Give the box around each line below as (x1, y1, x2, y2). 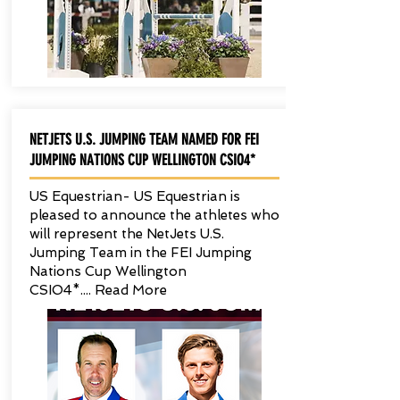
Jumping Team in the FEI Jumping (29, 245, 252, 261)
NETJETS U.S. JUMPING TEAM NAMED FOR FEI (29, 130, 259, 148)
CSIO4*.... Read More (29, 282, 167, 298)
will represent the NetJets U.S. (29, 226, 224, 242)
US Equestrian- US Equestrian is (29, 188, 240, 204)
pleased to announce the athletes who (29, 207, 279, 223)
